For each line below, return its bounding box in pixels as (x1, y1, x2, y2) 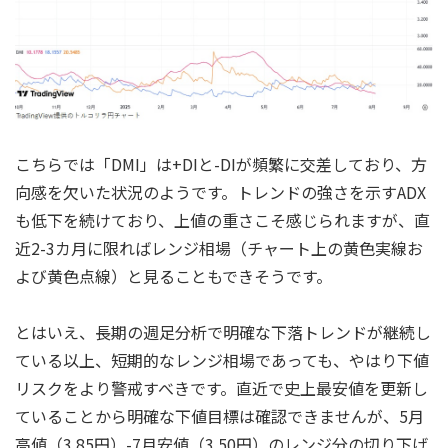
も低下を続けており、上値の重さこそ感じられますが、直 (15, 208, 430, 233)
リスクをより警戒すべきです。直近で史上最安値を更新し (15, 376, 428, 401)
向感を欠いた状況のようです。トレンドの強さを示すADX (15, 180, 426, 205)
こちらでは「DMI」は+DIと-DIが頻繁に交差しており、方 (15, 152, 427, 177)
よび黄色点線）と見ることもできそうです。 (15, 264, 332, 289)
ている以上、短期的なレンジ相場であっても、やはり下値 (15, 348, 429, 373)
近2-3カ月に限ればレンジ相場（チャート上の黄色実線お (15, 236, 423, 261)
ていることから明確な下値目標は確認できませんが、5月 (15, 404, 424, 429)
